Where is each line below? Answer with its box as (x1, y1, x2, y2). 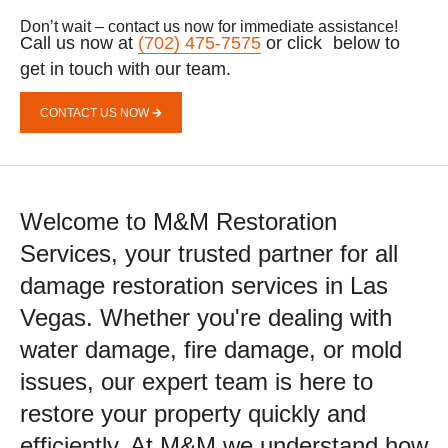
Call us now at (20, 33, 138, 54)
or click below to (261, 33, 400, 54)
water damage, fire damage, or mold (20, 336, 402, 364)
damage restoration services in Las (20, 272, 388, 300)
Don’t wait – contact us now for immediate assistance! (20, 18, 398, 36)
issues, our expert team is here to (20, 368, 373, 396)
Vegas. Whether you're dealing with (20, 304, 392, 332)
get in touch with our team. (20, 59, 231, 80)
